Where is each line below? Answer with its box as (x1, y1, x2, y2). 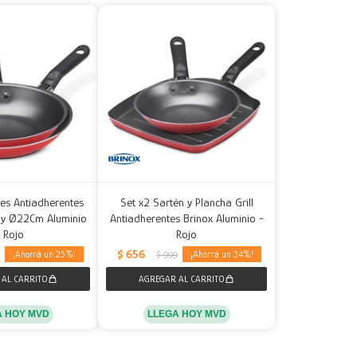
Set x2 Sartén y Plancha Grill (120, 194, 253, 209)
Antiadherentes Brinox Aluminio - (109, 210, 264, 225)
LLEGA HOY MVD (147, 308, 226, 320)
